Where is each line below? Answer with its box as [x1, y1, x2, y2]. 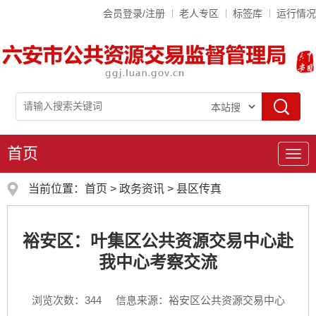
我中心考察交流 [99, 252, 217, 272]
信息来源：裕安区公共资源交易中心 [115, 293, 285, 306]
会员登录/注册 [103, 8, 165, 19]
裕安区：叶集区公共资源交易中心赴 [23, 231, 293, 250]
